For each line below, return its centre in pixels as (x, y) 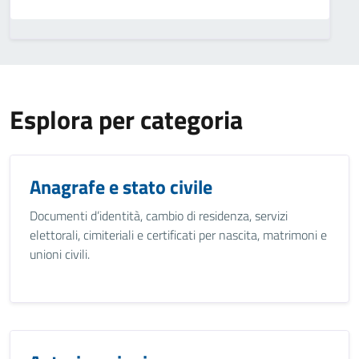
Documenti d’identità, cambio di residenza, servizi (159, 216)
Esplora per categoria (126, 119)
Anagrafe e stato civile (121, 187)
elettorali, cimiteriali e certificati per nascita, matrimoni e (178, 235)
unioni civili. (60, 254)
